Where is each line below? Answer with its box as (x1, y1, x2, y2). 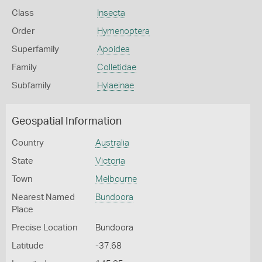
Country (12, 139, 44, 147)
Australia (95, 139, 129, 147)
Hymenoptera (96, 27, 150, 36)
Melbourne (95, 175, 137, 184)
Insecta (96, 9, 125, 18)
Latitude (12, 242, 44, 250)
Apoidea (96, 45, 130, 54)
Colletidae (96, 63, 136, 72)
